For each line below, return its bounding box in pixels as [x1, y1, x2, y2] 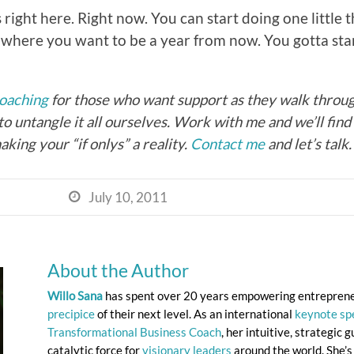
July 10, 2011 [88, 188, 168, 205]
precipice [47, 306, 95, 321]
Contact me [190, 134, 265, 153]
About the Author [47, 259, 189, 281]
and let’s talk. [265, 134, 352, 153]
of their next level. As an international [95, 306, 295, 321]
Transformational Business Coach [47, 324, 221, 339]
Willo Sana [47, 288, 103, 303]
